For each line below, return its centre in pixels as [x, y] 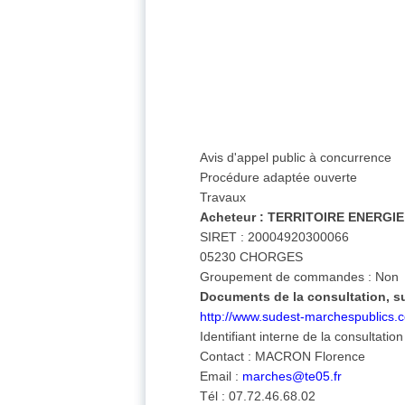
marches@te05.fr [292, 377]
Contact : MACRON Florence [283, 357]
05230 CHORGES [252, 257]
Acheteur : [232, 217]
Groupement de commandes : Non [300, 277]
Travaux [223, 198]
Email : [221, 377]
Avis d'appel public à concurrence [296, 158]
